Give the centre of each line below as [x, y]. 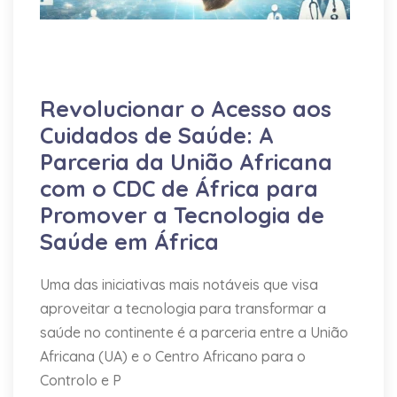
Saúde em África [129, 241]
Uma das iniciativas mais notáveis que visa [179, 284]
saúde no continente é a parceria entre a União [194, 332]
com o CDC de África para [179, 188]
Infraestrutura [241, 35]
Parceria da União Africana [186, 162]
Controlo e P [81, 380]
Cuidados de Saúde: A [157, 135]
